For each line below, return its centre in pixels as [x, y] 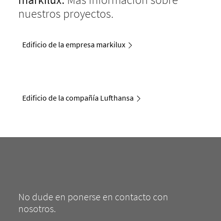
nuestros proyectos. [66, 13]
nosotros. [37, 209]
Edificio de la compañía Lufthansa [78, 98]
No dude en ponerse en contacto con [93, 197]
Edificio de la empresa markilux [74, 44]
